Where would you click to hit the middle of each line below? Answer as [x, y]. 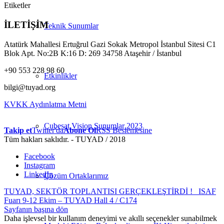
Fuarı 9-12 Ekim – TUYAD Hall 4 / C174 [70, 200]
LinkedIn [38, 174]
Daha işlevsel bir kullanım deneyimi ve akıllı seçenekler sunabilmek [110, 218]
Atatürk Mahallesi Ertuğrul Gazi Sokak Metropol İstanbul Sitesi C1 [110, 44]
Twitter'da [48, 130]
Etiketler [17, 5]
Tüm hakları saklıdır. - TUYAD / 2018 [65, 139]
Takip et [18, 130]
